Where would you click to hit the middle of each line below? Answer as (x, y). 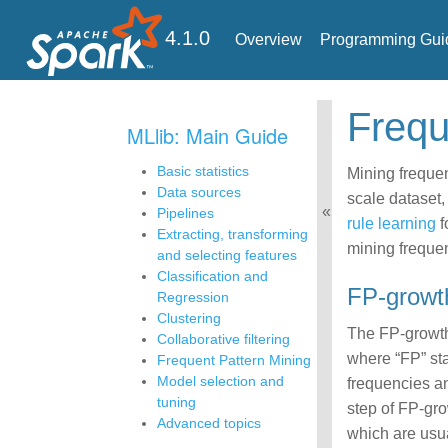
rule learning (391, 223)
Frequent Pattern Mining (234, 360)
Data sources (199, 192)
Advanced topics (209, 423)
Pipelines (185, 213)
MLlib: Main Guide (216, 135)
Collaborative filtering (223, 339)
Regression (193, 297)
